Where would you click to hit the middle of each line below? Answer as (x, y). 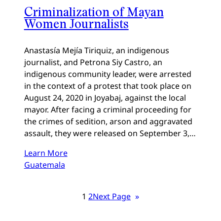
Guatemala (44, 165)
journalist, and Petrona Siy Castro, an (93, 62)
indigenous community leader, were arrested (108, 74)
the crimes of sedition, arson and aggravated (108, 121)
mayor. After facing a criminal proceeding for (108, 109)
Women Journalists (76, 23)
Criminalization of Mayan (94, 11)
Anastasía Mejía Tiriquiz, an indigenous (96, 50)
